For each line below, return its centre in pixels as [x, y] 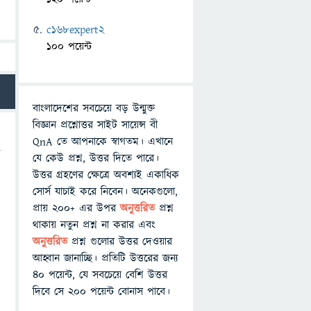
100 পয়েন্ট [69, 47]
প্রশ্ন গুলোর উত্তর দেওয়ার [122, 242]
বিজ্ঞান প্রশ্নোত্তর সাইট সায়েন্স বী [95, 125]
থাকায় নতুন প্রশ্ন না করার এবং [94, 225]
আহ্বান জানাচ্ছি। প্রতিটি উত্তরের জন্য [105, 258]
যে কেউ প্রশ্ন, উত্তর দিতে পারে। [96, 158]
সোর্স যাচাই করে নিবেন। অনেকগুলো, [105, 192]
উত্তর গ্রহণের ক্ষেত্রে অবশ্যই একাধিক [106, 175]
